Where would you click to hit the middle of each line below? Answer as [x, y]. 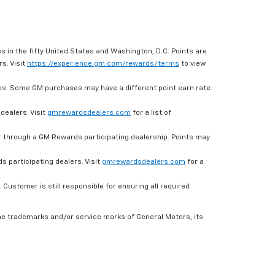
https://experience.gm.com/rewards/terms [103, 64]
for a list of [151, 113]
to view [192, 64]
